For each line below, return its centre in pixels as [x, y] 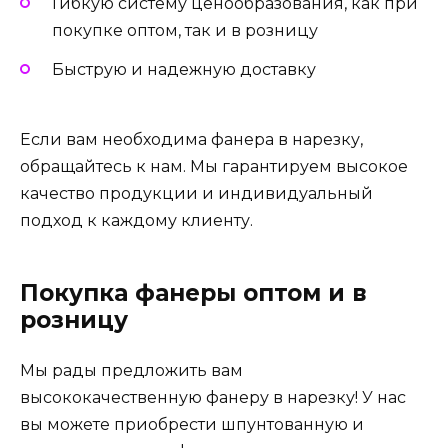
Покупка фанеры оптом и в [193, 292]
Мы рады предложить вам [131, 370]
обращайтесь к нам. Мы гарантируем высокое [214, 166]
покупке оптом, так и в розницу [185, 31]
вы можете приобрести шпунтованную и [192, 424]
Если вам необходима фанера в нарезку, [191, 139]
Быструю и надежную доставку [184, 69]
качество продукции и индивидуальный [196, 193]
